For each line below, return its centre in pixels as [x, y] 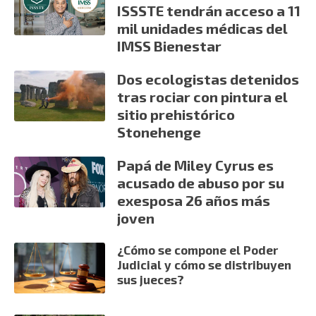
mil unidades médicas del [203, 28]
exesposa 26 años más [194, 200]
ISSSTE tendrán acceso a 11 [209, 10]
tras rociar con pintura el [203, 96]
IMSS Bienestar [170, 45]
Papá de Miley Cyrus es [196, 165]
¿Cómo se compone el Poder [198, 249]
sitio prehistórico [176, 114]
